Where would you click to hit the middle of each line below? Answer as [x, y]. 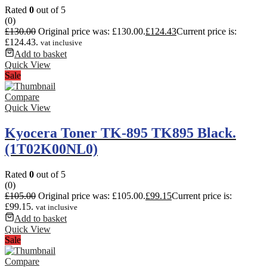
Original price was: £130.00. [92, 31]
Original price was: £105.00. [92, 195]
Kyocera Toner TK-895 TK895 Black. [120, 133]
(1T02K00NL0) [51, 149]
